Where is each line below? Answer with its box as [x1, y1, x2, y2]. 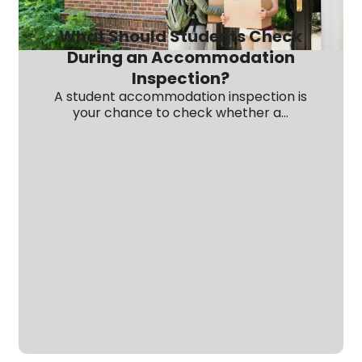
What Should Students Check [59, 24, 303, 48]
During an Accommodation [66, 45, 295, 69]
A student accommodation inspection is [54, 86, 308, 106]
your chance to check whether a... [73, 103, 289, 122]
